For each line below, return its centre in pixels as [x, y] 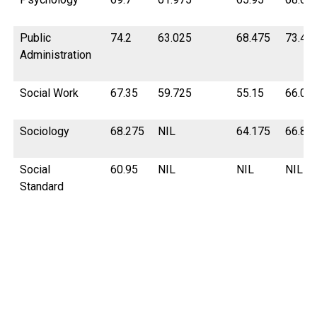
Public [36, 38]
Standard [42, 187]
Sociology [45, 132]
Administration [56, 55]
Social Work [50, 93]
